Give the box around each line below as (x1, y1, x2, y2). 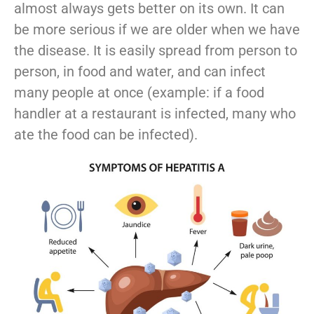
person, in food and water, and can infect (14, 62, 266, 80)
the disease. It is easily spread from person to (14, 41, 297, 59)
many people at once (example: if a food (14, 83, 264, 101)
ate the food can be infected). (14, 125, 198, 143)
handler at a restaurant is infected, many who (14, 104, 296, 122)
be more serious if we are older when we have (14, 20, 300, 38)
